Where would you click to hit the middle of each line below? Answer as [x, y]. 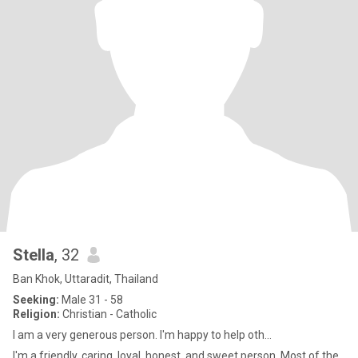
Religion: [36, 314]
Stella [34, 255]
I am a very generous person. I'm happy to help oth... [142, 335]
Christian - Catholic [108, 314]
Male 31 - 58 [91, 300]
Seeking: [36, 300]
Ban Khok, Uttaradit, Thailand [86, 279]
